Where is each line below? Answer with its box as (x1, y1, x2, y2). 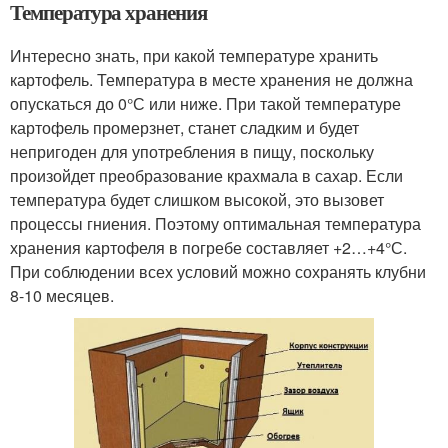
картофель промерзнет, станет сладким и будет (10, 116, 359, 140)
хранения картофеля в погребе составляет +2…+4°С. (10, 236, 407, 260)
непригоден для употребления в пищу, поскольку (10, 140, 374, 164)
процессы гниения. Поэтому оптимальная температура (10, 212, 421, 236)
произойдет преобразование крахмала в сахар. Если (10, 164, 403, 188)
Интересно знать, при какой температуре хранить (10, 44, 378, 68)
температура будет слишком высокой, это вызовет (10, 188, 384, 212)
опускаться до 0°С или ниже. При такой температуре (10, 92, 401, 116)
